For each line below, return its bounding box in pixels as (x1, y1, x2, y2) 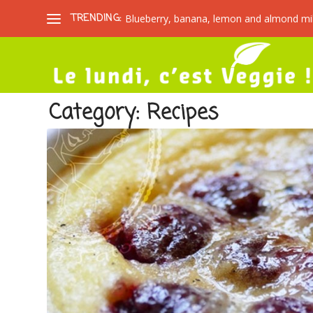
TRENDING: (71, 10, 122, 26)
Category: (49, 97, 147, 129)
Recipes (147, 97, 219, 129)
